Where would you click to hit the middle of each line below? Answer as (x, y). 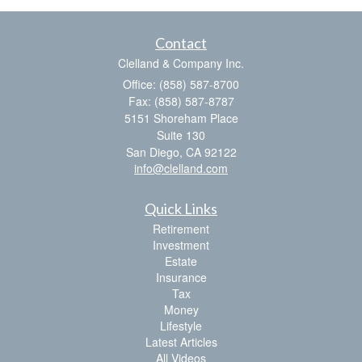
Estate (181, 261)
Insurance (181, 277)
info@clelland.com (181, 168)
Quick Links (181, 208)
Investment (181, 244)
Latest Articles (181, 341)
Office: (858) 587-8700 (181, 84)
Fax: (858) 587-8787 (181, 101)
